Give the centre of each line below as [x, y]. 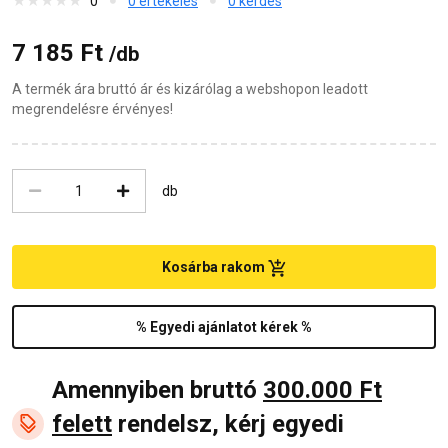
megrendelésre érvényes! [92, 108]
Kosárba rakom [215, 266]
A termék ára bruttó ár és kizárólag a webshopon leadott [190, 88]
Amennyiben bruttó [157, 390]
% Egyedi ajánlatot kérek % [224, 327]
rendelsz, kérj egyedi [228, 424]
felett [82, 424]
